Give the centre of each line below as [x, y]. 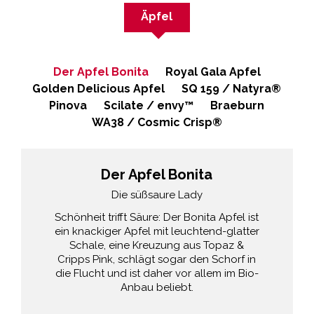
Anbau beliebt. [157, 287]
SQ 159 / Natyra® [232, 88]
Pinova [68, 105]
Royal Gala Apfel [213, 71]
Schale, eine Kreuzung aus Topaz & [157, 245]
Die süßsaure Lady [157, 194]
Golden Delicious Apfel [99, 88]
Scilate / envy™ [149, 105]
